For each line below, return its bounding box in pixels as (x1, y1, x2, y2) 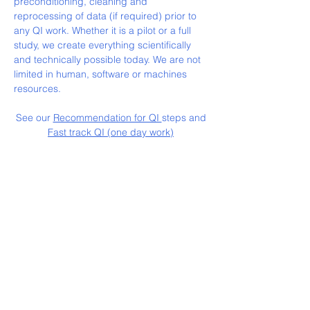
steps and (161, 111, 206, 124)
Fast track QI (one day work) (48, 126, 174, 138)
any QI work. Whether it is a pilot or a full (14, 24, 191, 37)
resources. (14, 82, 61, 95)
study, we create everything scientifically (14, 39, 191, 51)
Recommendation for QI (53, 111, 162, 124)
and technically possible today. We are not (14, 53, 201, 66)
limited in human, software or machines (14, 68, 187, 80)
